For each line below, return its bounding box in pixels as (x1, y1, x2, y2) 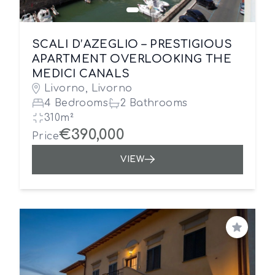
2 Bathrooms (120, 98, 188, 109)
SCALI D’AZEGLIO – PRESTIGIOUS (32, 38, 233, 50)
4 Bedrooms (44, 98, 108, 109)
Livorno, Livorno (44, 83, 133, 94)
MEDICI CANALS (32, 68, 130, 80)
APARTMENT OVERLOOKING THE (32, 53, 232, 65)
